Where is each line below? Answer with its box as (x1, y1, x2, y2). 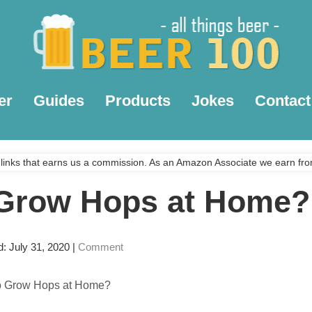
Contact (254, 92, 311, 109)
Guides (33, 92, 84, 109)
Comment (78, 241, 123, 253)
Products (104, 92, 171, 109)
